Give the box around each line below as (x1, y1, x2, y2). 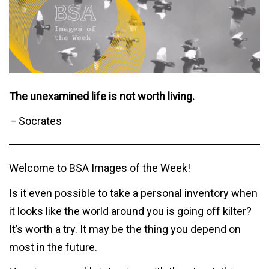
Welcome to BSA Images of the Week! (9, 162, 190, 175)
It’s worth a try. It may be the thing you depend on (9, 222, 241, 235)
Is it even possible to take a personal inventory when (9, 186, 258, 199)
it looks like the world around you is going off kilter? (9, 204, 252, 217)
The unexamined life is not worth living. (9, 89, 195, 103)
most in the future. (9, 240, 97, 253)
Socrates (19, 115, 62, 128)
